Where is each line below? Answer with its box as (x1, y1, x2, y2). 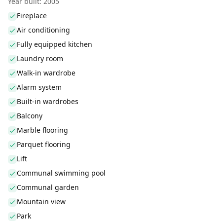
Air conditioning (17, 25, 70, 35)
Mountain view (17, 197, 66, 206)
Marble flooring (17, 125, 68, 135)
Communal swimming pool (17, 168, 106, 178)
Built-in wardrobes (17, 97, 78, 106)
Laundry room (17, 54, 63, 63)
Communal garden (17, 183, 79, 192)
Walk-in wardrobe (17, 68, 75, 77)
